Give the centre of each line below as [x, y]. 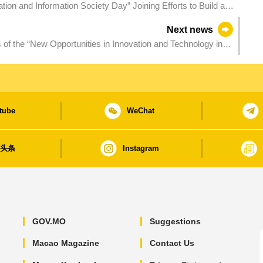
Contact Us [172, 243]
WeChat [141, 111]
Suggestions [175, 222]
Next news [190, 30]
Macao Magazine [65, 243]
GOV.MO [49, 222]
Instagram [141, 149]
